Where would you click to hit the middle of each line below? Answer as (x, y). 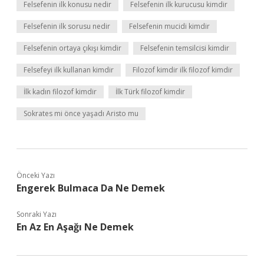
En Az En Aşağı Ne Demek (75, 227)
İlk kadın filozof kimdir (60, 92)
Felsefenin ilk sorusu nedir (67, 26)
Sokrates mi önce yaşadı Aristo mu (81, 113)
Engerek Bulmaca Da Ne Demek (91, 188)
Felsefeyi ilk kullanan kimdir (69, 70)
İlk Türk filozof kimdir (150, 92)
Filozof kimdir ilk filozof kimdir (183, 70)
